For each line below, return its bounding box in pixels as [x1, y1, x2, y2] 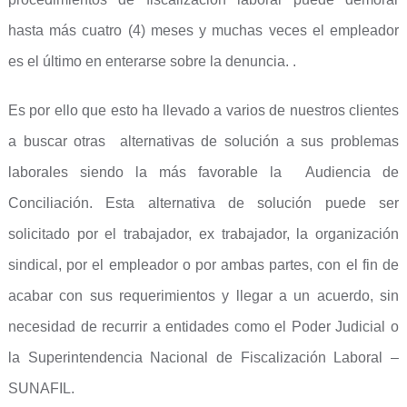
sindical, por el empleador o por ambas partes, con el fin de [7, 257, 400, 273]
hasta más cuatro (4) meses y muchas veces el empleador [7, 23, 400, 38]
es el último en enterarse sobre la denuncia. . [7, 54, 296, 69]
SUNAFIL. [7, 381, 74, 396]
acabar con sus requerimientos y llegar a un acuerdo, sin [7, 288, 400, 303]
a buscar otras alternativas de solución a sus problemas [7, 134, 400, 149]
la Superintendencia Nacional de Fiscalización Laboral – [7, 350, 400, 365]
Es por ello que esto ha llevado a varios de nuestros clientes [7, 103, 400, 118]
